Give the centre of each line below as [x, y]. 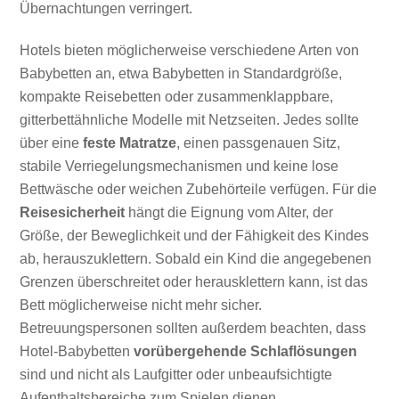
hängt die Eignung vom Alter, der [229, 212]
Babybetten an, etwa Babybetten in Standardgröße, [181, 73]
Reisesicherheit [73, 212]
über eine [52, 142]
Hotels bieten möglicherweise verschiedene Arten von [190, 50]
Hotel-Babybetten [77, 351]
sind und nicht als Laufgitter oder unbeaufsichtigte [176, 374]
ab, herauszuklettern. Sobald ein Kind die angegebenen [196, 258]
